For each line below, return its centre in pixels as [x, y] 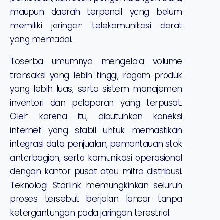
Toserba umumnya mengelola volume [96, 62]
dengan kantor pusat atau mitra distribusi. [96, 172]
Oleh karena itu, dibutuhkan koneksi [96, 117]
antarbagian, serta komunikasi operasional [96, 158]
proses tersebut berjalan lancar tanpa [96, 199]
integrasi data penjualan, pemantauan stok [96, 144]
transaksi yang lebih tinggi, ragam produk [96, 75]
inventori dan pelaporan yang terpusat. [96, 103]
